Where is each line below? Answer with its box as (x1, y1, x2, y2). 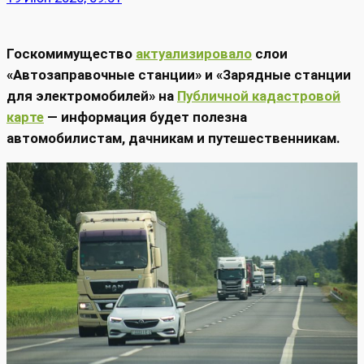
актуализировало (136, 45, 252, 62)
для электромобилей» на (6, 87, 177, 104)
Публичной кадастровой (177, 87, 340, 104)
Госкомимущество (6, 45, 136, 62)
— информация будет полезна (44, 108, 247, 125)
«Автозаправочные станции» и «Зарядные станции (6, 66, 351, 83)
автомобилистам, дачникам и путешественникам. (6, 129, 340, 146)
